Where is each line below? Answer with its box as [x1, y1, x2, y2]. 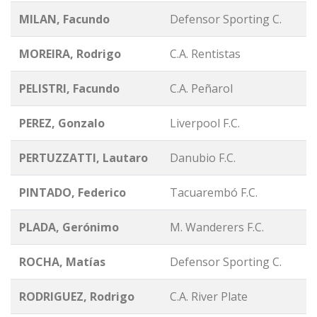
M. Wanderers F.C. [170, 219, 264, 236]
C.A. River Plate [170, 289, 248, 305]
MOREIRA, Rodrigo [19, 46, 121, 62]
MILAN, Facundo [19, 11, 110, 28]
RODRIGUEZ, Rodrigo [19, 289, 134, 305]
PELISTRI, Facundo [19, 81, 120, 97]
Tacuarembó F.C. [170, 185, 258, 201]
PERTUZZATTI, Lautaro [19, 150, 148, 166]
